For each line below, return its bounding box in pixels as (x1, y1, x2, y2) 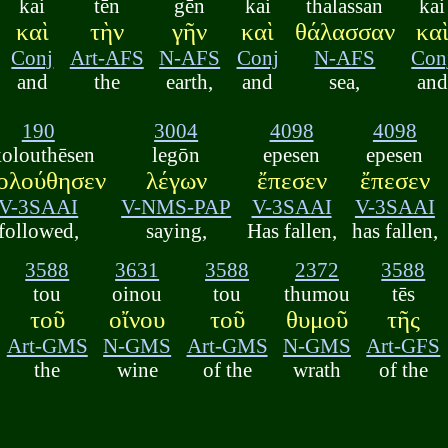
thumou (283, 281, 350, 305)
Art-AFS (69, 46, 144, 70)
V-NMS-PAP (121, 195, 232, 219)
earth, (166, 70, 214, 94)
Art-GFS (366, 333, 441, 357)
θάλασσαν (294, 18, 395, 46)
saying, (145, 219, 207, 243)
